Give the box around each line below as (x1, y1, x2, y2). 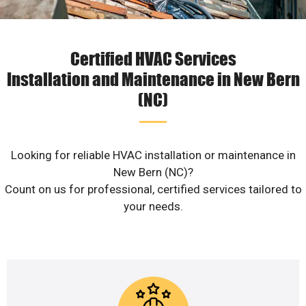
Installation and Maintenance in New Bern (6, 68, 300, 90)
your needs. (123, 199, 183, 214)
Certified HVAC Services (70, 47, 236, 70)
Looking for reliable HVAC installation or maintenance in (10, 148, 296, 163)
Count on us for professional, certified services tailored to (4, 182, 302, 197)
